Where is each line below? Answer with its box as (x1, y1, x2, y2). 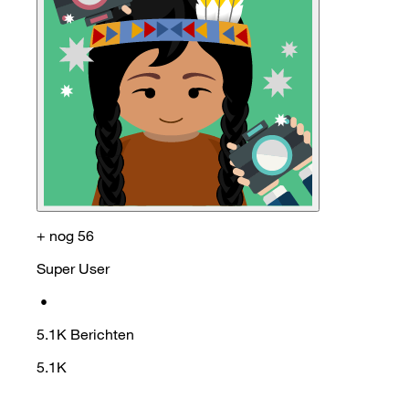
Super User (37, 258, 110, 278)
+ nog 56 (37, 225, 94, 245)
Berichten (70, 324, 134, 343)
